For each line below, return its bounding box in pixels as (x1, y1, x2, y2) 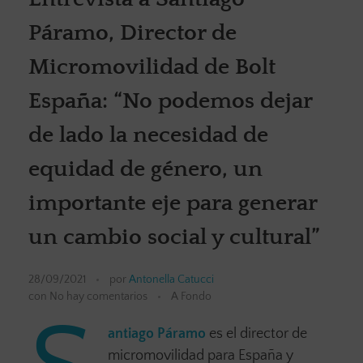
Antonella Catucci (129, 273, 214, 287)
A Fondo (171, 290, 211, 304)
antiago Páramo (108, 326, 207, 343)
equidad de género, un (28, 156, 263, 182)
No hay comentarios (49, 290, 147, 304)
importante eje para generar (28, 190, 317, 216)
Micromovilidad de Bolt (28, 54, 275, 80)
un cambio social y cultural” (28, 224, 320, 250)
